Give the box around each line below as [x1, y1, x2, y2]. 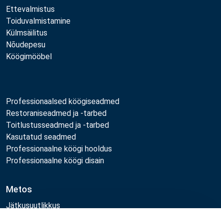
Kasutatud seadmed [6, 132, 76, 142]
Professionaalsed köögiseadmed [6, 97, 119, 107]
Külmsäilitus [6, 28, 47, 38]
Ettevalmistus [6, 4, 55, 14]
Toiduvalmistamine [6, 16, 71, 26]
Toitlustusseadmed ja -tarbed [6, 120, 109, 130]
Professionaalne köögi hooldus [6, 144, 112, 154]
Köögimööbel [6, 52, 52, 62]
